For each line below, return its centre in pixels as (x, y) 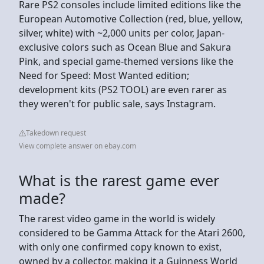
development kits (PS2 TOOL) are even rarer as (123, 89)
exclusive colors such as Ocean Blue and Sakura (125, 47)
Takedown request (56, 133)
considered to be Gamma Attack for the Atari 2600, (132, 232)
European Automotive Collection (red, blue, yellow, (131, 19)
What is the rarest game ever (119, 180)
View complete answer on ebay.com (77, 146)
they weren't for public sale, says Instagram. (117, 103)
